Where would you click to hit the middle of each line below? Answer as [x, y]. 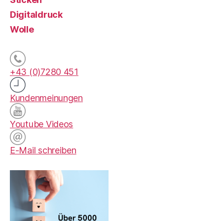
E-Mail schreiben [43, 150]
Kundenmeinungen [46, 98]
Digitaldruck [36, 14]
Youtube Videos [42, 124]
